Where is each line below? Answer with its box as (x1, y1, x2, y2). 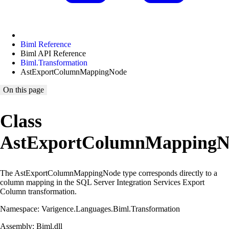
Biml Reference (20, 40, 71, 49)
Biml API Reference (20, 49, 86, 58)
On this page (3, 85, 44, 94)
